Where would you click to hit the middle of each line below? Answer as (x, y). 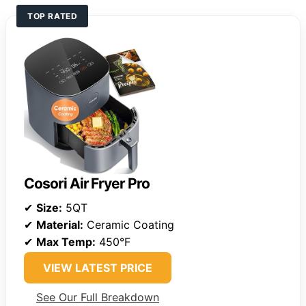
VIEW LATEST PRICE (98, 267)
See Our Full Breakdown (98, 297)
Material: (60, 224)
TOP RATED (53, 16)
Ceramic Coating (129, 224)
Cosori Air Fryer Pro (87, 183)
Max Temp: (66, 241)
